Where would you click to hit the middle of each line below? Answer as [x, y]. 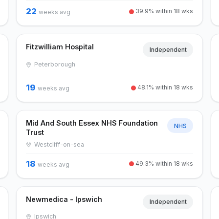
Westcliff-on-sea [58, 144]
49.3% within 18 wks [164, 163]
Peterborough [54, 65]
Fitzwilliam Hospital [60, 47]
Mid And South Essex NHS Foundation [92, 123]
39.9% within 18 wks [164, 11]
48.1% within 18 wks [165, 87]
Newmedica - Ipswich [64, 199]
